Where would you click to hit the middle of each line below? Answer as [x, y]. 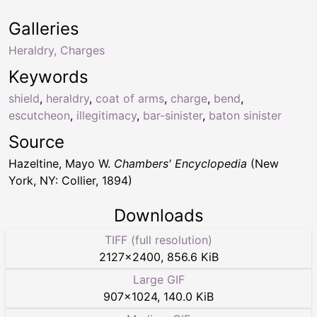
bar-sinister [173, 116]
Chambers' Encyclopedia [180, 164]
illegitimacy [106, 116]
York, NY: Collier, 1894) [70, 181]
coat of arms [130, 99]
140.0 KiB [189, 297]
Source [36, 142]
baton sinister [245, 116]
